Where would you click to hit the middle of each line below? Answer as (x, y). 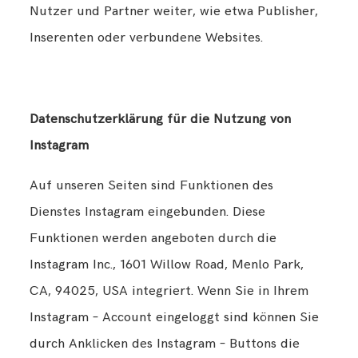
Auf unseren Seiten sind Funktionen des (152, 186)
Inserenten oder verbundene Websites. (147, 37)
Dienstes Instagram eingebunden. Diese (148, 212)
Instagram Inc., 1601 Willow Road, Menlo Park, (167, 265)
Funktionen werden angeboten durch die (153, 239)
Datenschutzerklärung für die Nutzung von (161, 119)
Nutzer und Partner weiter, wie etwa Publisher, (174, 11)
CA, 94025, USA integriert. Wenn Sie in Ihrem (169, 291)
